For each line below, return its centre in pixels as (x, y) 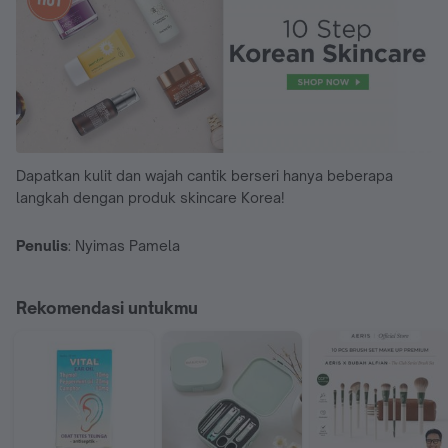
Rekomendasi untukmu (107, 308)
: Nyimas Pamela (124, 246)
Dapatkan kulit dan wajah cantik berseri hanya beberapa (204, 176)
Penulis (42, 246)
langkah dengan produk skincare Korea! (150, 198)
